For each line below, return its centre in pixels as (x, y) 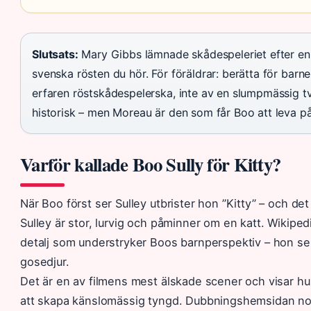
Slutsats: (55, 54)
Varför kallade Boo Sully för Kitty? (151, 164)
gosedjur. (45, 261)
